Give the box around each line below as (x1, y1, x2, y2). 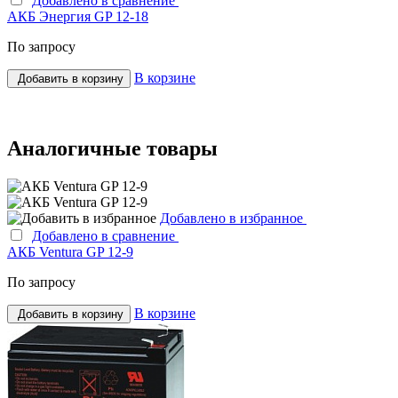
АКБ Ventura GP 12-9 (7, 244, 133, 260)
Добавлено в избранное (160, 211, 306, 227)
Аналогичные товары (7, 137, 218, 161)
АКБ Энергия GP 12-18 (7, 8, 148, 24)
